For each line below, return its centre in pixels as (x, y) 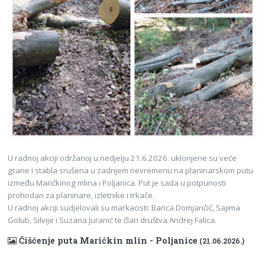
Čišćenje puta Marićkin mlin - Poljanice (107, 240)
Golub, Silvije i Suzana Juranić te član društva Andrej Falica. (112, 220)
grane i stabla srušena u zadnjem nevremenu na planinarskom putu (131, 170)
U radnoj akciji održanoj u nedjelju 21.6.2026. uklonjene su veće (122, 158)
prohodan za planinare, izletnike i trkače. (82, 195)
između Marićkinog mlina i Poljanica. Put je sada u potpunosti (117, 182)
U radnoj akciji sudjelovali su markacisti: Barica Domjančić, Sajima (124, 207)
